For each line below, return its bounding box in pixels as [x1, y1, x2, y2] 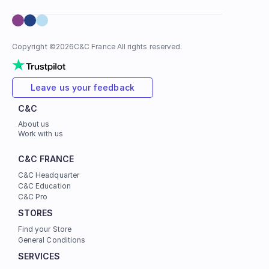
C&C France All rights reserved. [74, 42, 183, 51]
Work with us [18, 129, 63, 138]
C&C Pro [18, 192, 48, 201]
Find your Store [18, 225, 71, 234]
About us [18, 119, 50, 128]
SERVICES [18, 251, 61, 261]
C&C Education [18, 181, 71, 190]
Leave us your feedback [31, 82, 134, 92]
